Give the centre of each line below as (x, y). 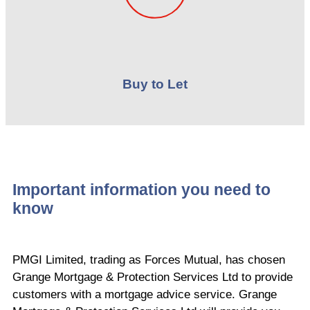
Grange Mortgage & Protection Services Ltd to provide (153, 277)
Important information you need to (142, 189)
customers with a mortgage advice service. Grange (145, 294)
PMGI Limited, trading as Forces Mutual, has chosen (149, 259)
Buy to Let (155, 84)
